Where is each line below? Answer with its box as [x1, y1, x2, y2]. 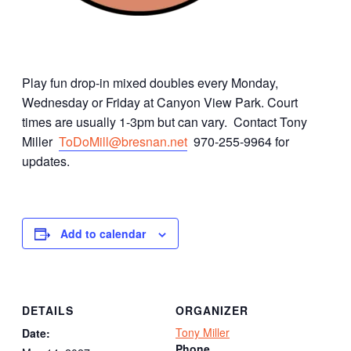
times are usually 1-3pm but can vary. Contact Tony [22, 113, 307, 132]
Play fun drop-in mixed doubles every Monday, [22, 74, 278, 92]
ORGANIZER [175, 302, 248, 318]
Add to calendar [60, 226, 146, 242]
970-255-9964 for [187, 132, 289, 151]
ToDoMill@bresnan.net [59, 132, 187, 151]
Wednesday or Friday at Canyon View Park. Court [22, 93, 298, 112]
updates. [22, 152, 70, 171]
